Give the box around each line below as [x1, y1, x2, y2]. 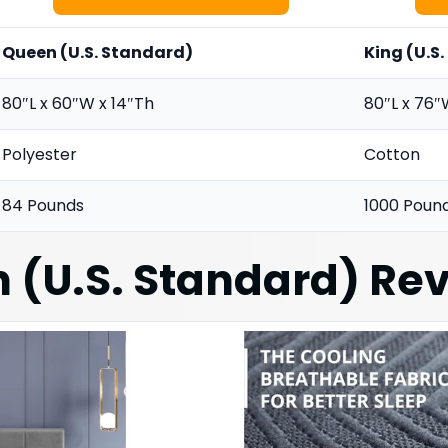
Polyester [2, 142, 77, 166]
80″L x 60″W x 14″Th [2, 91, 154, 115]
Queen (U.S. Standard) [2, 40, 193, 64]
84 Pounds [2, 193, 84, 217]
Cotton [364, 142, 420, 166]
